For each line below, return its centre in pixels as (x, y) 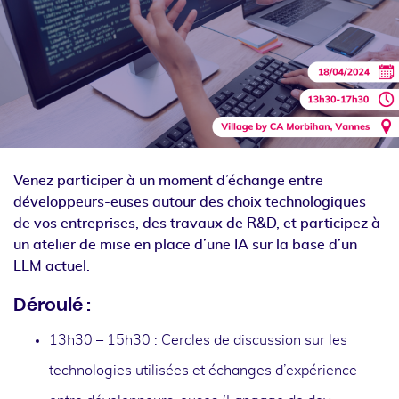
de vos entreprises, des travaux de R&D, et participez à (197, 224)
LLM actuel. (52, 267)
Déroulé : (52, 306)
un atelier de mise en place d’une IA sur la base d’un (185, 245)
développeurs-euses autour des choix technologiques (190, 203)
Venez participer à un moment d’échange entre (168, 181)
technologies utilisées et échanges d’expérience (203, 371)
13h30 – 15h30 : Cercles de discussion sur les (198, 341)
